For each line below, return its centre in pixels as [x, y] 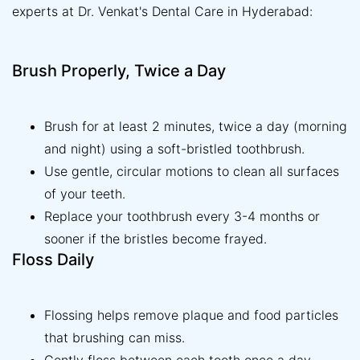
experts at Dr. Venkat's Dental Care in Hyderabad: [162, 12]
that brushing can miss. [115, 338]
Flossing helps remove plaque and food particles [191, 315]
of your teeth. [85, 194]
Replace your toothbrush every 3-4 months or [182, 217]
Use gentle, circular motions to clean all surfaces [192, 172]
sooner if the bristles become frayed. [155, 239]
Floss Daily [53, 260]
